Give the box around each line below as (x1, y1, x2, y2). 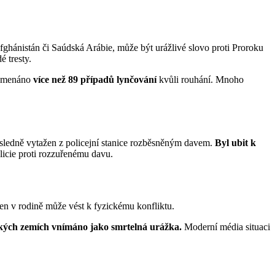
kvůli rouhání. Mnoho (159, 74, 244, 85)
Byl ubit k (215, 137, 256, 149)
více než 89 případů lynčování (33, 74, 159, 85)
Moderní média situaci (182, 221, 270, 232)
